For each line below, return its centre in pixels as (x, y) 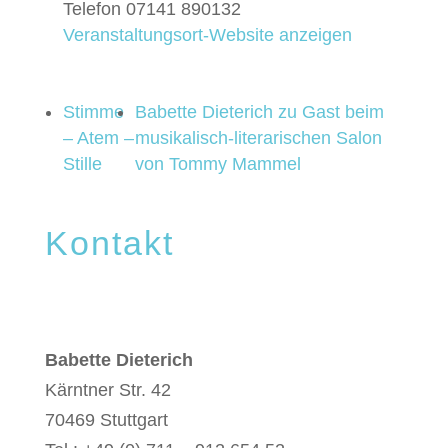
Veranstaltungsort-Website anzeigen (207, 35)
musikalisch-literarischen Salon (259, 138)
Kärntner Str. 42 (107, 390)
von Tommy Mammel (218, 164)
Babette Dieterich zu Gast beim (260, 112)
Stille (82, 164)
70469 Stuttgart (106, 420)
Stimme (93, 112)
